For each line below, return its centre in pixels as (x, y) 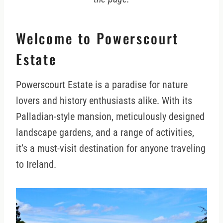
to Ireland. (36, 165)
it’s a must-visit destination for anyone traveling (111, 149)
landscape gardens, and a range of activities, (105, 133)
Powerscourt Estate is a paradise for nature (102, 85)
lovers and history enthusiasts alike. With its (104, 101)
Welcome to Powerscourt (98, 38)
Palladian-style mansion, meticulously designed (110, 117)
